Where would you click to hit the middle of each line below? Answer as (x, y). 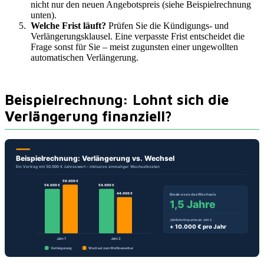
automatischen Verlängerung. (85, 58)
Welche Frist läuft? (68, 26)
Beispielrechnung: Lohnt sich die (117, 100)
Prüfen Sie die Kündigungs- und (167, 26)
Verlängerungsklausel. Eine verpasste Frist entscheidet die (138, 37)
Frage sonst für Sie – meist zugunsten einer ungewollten (134, 47)
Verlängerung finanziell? (88, 116)
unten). (44, 15)
